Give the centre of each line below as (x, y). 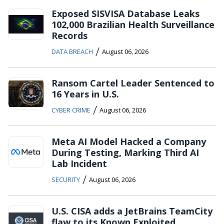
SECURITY (66, 180)
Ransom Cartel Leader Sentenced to (133, 83)
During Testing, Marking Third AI (125, 153)
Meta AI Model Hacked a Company (129, 142)
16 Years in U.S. (85, 94)
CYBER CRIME (71, 110)
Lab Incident (79, 164)
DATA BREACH (72, 52)
